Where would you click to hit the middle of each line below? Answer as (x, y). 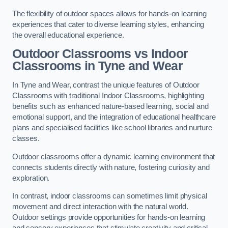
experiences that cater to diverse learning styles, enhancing (108, 24)
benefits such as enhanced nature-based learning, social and (110, 106)
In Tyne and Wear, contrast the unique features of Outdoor (106, 85)
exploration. (31, 178)
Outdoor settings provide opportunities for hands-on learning (109, 218)
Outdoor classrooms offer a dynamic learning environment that (114, 156)
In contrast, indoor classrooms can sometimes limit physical (110, 196)
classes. (26, 138)
